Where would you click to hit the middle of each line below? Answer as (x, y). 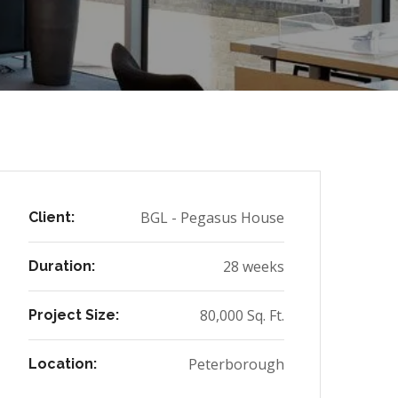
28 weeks (254, 267)
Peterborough (236, 364)
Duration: (62, 266)
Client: (52, 217)
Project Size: (74, 315)
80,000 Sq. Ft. (242, 315)
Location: (63, 364)
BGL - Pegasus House (212, 218)
